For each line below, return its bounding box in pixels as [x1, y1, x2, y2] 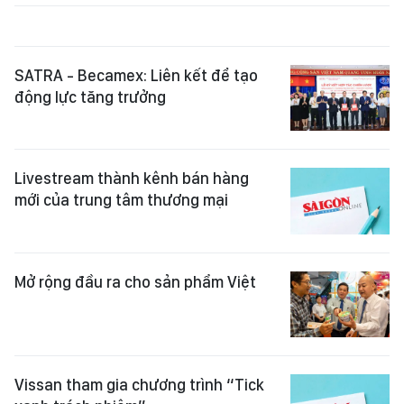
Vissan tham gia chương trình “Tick [14, 375, 264, 395]
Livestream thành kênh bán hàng [14, 169, 249, 188]
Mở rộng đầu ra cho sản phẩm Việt [14, 271, 256, 291]
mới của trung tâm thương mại [14, 190, 228, 210]
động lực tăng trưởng [14, 87, 166, 107]
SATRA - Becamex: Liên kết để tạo [14, 66, 258, 86]
